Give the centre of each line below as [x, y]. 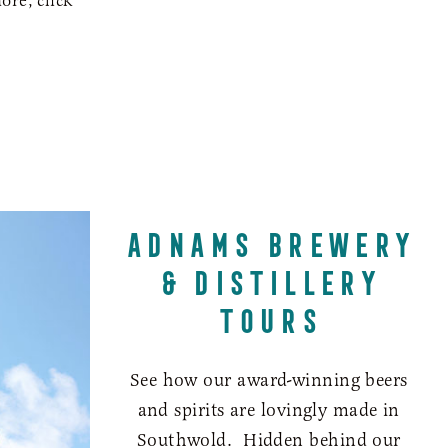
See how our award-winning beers [268, 379]
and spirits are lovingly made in [268, 409]
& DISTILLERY [269, 277]
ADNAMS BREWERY [268, 239]
